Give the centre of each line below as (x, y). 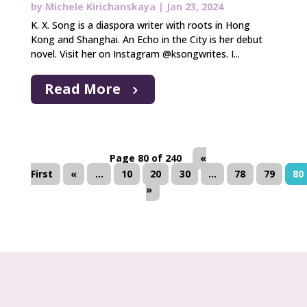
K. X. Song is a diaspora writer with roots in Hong (140, 25)
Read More (82, 89)
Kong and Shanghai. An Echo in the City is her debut (146, 40)
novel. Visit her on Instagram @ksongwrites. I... (135, 54)
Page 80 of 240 (146, 158)
